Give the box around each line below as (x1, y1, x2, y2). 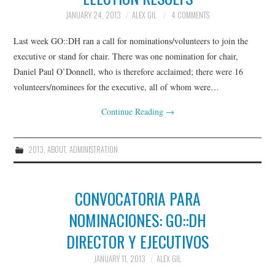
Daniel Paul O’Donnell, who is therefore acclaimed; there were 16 (14, 65, 244, 77)
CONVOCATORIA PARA (74, 186, 201, 210)
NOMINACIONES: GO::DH (69, 207, 206, 231)
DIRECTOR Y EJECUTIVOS (66, 229, 209, 253)
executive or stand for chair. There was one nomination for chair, (14, 50, 239, 62)
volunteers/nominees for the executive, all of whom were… (14, 80, 220, 93)
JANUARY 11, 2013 (94, 252, 145, 265)
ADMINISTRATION (69, 143, 118, 155)
